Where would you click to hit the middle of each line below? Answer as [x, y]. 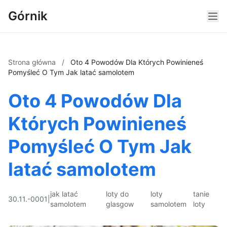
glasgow [120, 204]
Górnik [28, 16]
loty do [118, 194]
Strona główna [33, 62]
